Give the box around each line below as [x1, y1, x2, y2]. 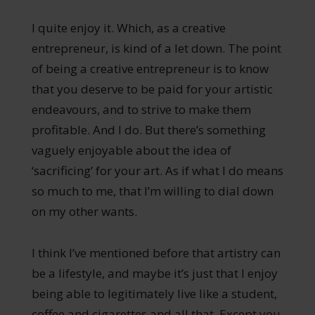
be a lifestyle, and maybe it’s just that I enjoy [31, 264, 278, 281]
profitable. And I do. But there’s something [31, 121, 266, 138]
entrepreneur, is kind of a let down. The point [31, 39, 281, 56]
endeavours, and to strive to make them [31, 101, 251, 117]
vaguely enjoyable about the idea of [31, 141, 231, 158]
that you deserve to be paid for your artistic [31, 80, 273, 97]
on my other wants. [31, 202, 137, 219]
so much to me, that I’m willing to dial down [31, 182, 274, 199]
